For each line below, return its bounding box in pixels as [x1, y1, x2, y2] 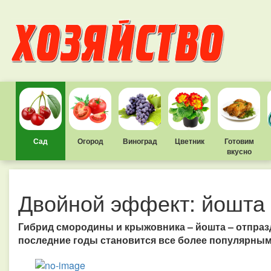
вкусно [226, 146, 252, 157]
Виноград [122, 135, 157, 146]
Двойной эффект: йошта [18, 187, 265, 218]
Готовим [224, 135, 254, 146]
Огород [77, 135, 103, 146]
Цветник [174, 135, 204, 146]
